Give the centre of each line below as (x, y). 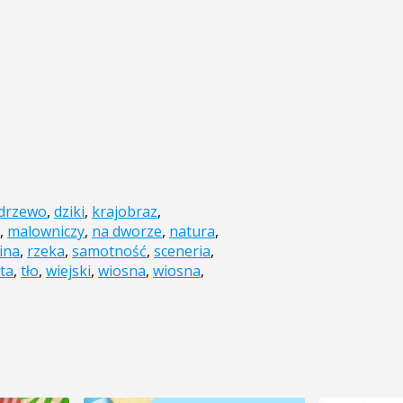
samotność (109, 251)
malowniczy (46, 232)
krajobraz (125, 212)
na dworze (127, 232)
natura (192, 232)
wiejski (68, 271)
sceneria (182, 251)
